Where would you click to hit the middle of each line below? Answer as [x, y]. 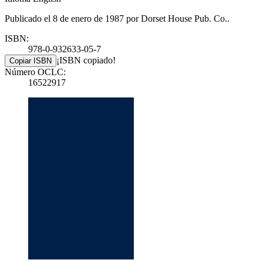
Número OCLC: [35, 72]
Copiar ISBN [31, 61]
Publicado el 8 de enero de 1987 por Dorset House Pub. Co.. [117, 19]
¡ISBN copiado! [86, 60]
